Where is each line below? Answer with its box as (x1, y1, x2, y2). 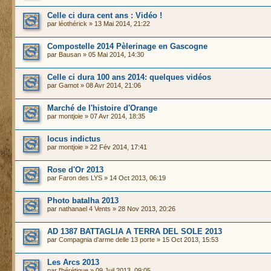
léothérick (59, 20, 87, 27)
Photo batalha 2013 (47, 196, 119, 205)
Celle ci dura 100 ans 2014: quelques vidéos (47, 73, 211, 82)
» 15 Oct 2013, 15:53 (155, 236, 218, 243)
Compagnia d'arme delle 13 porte (59, 236, 155, 243)
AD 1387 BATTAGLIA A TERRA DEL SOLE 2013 (47, 227, 222, 236)
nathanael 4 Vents (59, 205, 111, 212)
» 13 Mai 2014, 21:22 (87, 20, 150, 27)
